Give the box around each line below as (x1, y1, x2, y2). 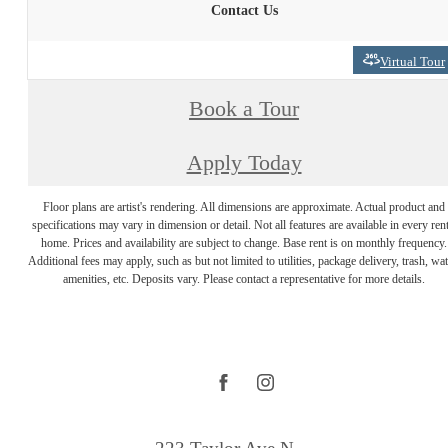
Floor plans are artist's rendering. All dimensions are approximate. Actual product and (43, 200, 445, 214)
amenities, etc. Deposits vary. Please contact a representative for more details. (63, 272, 425, 286)
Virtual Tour (380, 54, 445, 70)
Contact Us (210, 2, 278, 18)
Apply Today (186, 150, 302, 175)
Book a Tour (189, 97, 299, 122)
